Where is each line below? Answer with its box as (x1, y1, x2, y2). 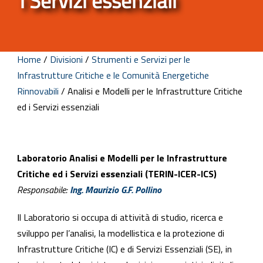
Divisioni (50, 52, 83, 66)
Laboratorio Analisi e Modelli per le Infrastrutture (17, 151, 227, 165)
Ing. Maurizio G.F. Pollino (70, 183, 161, 197)
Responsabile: (17, 183, 70, 197)
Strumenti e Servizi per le (92, 52, 190, 66)
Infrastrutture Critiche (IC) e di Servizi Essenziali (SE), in (17, 242, 232, 256)
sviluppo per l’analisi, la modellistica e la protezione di (17, 226, 224, 240)
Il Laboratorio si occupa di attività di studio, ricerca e (17, 210, 223, 224)
